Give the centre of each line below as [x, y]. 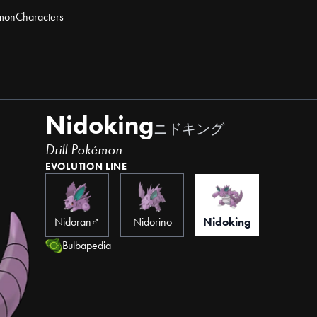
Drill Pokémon [83, 149]
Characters [40, 17]
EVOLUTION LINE [86, 166]
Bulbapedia [87, 245]
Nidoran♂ [77, 222]
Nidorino [152, 222]
